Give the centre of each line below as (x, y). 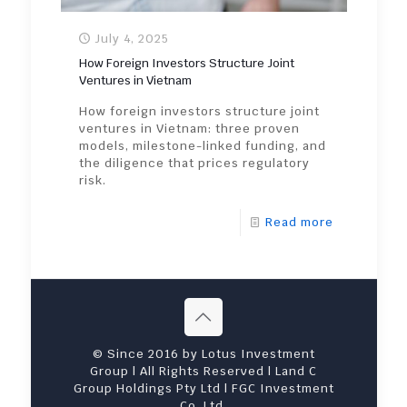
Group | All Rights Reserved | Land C (203, 372)
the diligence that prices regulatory (194, 164)
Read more (299, 223)
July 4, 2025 (131, 39)
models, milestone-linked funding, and (202, 146)
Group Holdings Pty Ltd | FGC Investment (203, 389)
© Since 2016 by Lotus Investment (203, 354)
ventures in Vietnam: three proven (189, 129)
